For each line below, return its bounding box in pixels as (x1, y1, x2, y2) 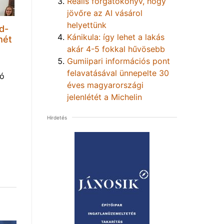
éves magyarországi (67, 79, 143, 90)
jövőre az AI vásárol (67, 7, 142, 18)
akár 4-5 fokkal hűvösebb (67, 43, 165, 54)
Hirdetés (47, 114, 67, 120)
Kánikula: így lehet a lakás (67, 31, 164, 42)
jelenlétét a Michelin (67, 91, 142, 102)
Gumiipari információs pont (67, 55, 170, 66)
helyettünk (67, 19, 106, 30)
